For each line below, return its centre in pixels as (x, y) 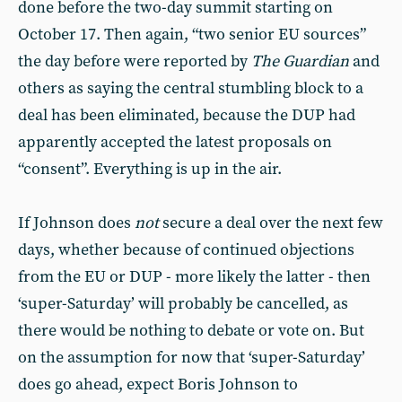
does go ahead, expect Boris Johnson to (158, 385)
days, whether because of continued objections (186, 250)
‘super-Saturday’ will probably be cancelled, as (183, 304)
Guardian (316, 61)
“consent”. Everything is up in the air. (150, 169)
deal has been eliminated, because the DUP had (187, 115)
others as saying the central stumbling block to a (191, 88)
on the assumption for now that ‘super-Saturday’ (192, 358)
